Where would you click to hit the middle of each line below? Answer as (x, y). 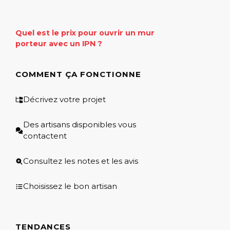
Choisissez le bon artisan (70, 186)
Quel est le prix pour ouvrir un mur (85, 33)
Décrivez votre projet (64, 100)
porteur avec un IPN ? (59, 44)
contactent (45, 136)
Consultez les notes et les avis (81, 161)
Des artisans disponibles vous (80, 125)
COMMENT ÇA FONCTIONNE (78, 74)
